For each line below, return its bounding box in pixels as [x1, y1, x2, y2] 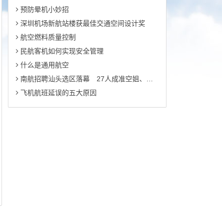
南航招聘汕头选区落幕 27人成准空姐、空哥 [18, 75, 146, 83]
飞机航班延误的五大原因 [18, 89, 97, 97]
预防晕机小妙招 [18, 5, 69, 13]
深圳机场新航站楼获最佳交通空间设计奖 [18, 19, 145, 27]
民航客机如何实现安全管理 [18, 47, 104, 55]
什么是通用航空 [18, 61, 69, 69]
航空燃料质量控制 [18, 33, 76, 41]
